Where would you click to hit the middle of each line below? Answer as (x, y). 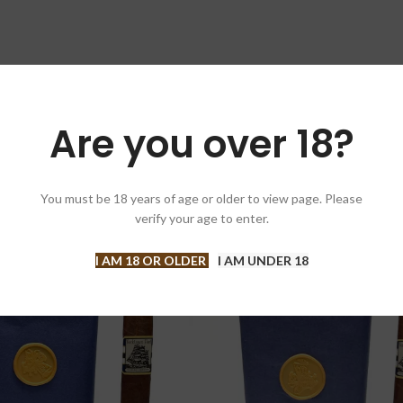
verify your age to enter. (201, 218)
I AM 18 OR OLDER (152, 260)
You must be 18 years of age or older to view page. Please (201, 198)
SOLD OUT (247, 283)
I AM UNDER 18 (263, 260)
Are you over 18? (201, 144)
